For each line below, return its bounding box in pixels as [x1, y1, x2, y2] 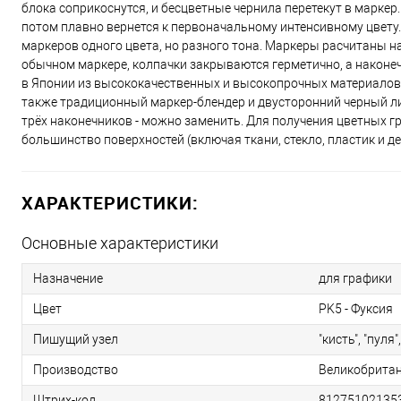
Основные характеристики [21, 234, 218, 253]
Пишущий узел [33, 332, 118, 347]
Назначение [33, 271, 103, 286]
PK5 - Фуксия [319, 302, 393, 317]
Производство [33, 363, 118, 378]
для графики [319, 271, 392, 286]
